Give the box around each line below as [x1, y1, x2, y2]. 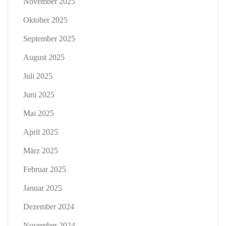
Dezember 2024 [23, 202, 74, 211]
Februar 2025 [23, 165, 66, 174]
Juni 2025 [23, 90, 54, 99]
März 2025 [23, 146, 58, 155]
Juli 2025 [23, 72, 52, 81]
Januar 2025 [23, 184, 62, 193]
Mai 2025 [23, 109, 54, 118]
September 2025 [23, 34, 75, 43]
